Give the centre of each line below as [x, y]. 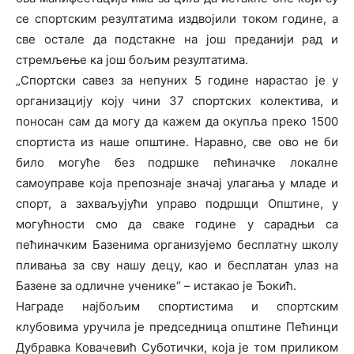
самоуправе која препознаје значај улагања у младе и [177, 183]
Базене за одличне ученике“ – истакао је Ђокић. [156, 286]
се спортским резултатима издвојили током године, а [177, 19]
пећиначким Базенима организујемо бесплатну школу [177, 245]
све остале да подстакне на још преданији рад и [177, 39]
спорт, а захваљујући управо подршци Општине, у [177, 203]
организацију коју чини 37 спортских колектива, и [177, 101]
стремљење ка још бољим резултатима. [132, 60]
